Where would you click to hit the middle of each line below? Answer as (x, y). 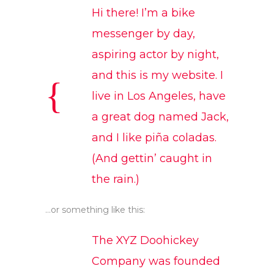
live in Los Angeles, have (159, 96)
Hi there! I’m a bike (143, 13)
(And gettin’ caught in (152, 158)
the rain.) (116, 179)
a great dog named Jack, (160, 117)
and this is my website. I (157, 75)
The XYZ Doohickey (145, 240)
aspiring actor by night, (155, 54)
